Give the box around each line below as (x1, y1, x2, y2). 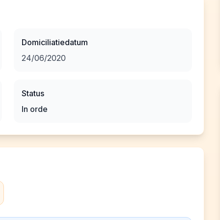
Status (22, 88, 44, 98)
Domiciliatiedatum (22, 37, 88, 47)
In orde (22, 104, 48, 114)
